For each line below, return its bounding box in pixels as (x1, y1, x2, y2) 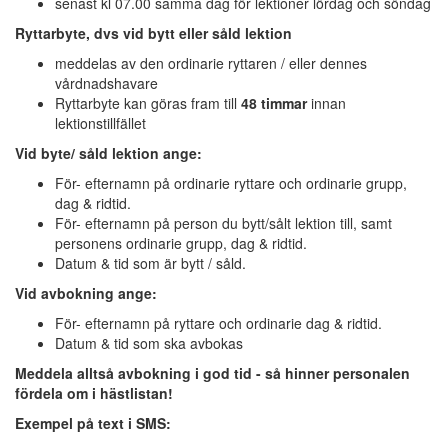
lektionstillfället (55, 113, 146, 134)
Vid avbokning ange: (15, 283, 157, 304)
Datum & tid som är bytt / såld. (55, 253, 246, 274)
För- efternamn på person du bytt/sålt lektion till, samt (55, 213, 392, 234)
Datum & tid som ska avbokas (55, 333, 243, 354)
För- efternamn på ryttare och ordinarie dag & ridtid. (55, 313, 382, 334)
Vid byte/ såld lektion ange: (15, 143, 202, 164)
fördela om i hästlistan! (15, 383, 173, 404)
